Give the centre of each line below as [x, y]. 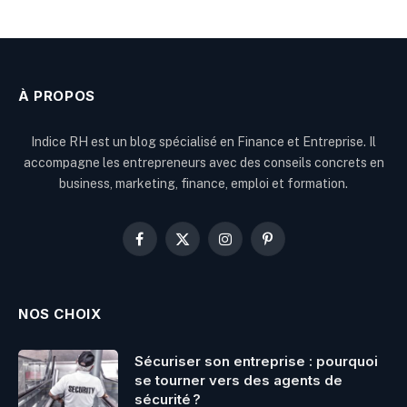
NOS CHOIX [60, 313]
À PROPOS [57, 95]
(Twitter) [206, 266]
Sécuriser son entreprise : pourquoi [256, 361]
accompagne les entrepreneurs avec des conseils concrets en [203, 162]
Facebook [168, 247]
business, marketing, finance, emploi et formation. [203, 183]
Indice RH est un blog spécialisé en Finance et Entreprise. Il [203, 141]
